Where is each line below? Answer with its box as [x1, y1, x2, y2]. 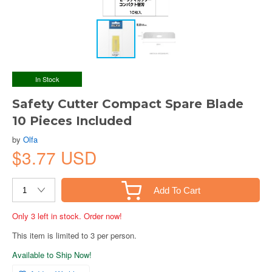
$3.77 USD [12, 145, 97, 169]
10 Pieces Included [12, 114, 132, 128]
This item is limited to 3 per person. [12, 229, 137, 241]
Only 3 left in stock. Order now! [12, 210, 122, 222]
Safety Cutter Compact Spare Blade [12, 97, 243, 111]
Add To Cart [153, 185, 200, 195]
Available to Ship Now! [12, 249, 92, 260]
